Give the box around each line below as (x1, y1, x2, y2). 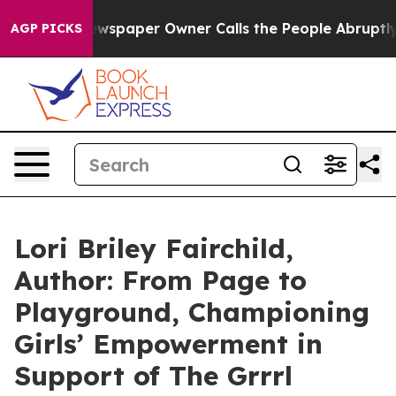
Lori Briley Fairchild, (14, 232, 293, 265)
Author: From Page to (14, 263, 307, 297)
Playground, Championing (14, 295, 369, 329)
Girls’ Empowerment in (14, 327, 323, 361)
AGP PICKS (11, 20, 82, 36)
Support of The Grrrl (14, 359, 293, 392)
